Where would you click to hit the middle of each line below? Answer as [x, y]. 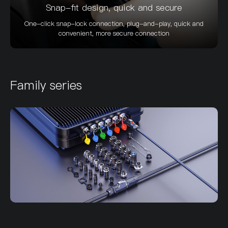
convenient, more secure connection [114, 33]
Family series [46, 85]
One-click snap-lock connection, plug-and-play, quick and [114, 23]
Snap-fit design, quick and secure [114, 8]
